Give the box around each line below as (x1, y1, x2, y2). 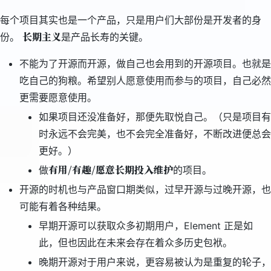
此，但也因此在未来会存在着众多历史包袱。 (39, 237, 232, 249)
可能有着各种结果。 (19, 200, 106, 213)
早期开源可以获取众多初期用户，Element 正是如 (39, 220, 253, 232)
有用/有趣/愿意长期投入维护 (48, 163, 173, 177)
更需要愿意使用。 (19, 91, 97, 104)
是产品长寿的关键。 (61, 31, 148, 44)
